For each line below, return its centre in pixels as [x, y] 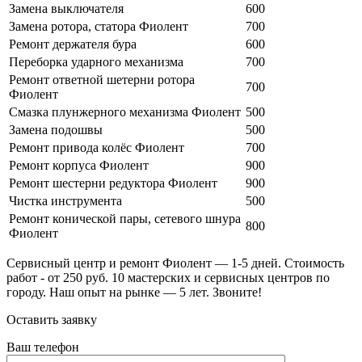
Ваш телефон [43, 347]
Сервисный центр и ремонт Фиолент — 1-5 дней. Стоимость [175, 263]
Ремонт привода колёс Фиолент [97, 147]
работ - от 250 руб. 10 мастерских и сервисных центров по [168, 277]
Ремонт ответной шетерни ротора [102, 79]
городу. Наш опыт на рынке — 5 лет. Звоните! [134, 292]
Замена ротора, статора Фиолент [99, 26]
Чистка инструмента [65, 200]
